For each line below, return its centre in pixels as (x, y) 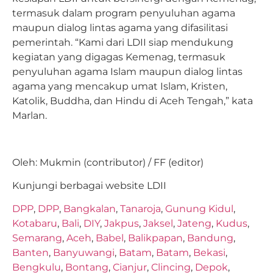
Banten (30, 253)
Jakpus (122, 224)
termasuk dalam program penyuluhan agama (124, 13)
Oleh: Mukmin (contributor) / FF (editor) (108, 162)
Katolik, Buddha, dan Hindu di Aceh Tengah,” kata (133, 101)
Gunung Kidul (199, 209)
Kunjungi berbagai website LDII (89, 186)
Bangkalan (90, 209)
